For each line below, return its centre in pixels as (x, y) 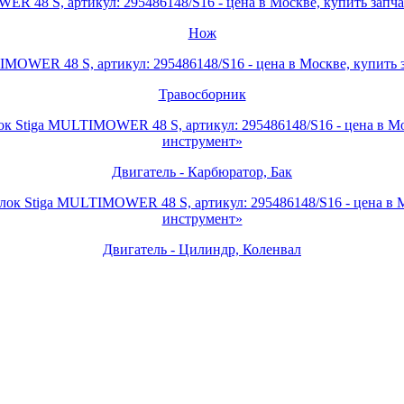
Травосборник (202, 94)
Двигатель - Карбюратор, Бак (202, 171)
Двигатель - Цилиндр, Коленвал (202, 249)
